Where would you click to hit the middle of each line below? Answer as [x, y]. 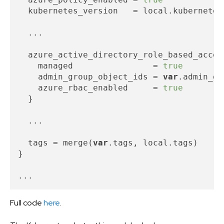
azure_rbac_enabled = [90, 88]
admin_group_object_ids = [90, 77]
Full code [27, 203]
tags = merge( [55, 143]
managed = [90, 66]
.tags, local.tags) [153, 143]
